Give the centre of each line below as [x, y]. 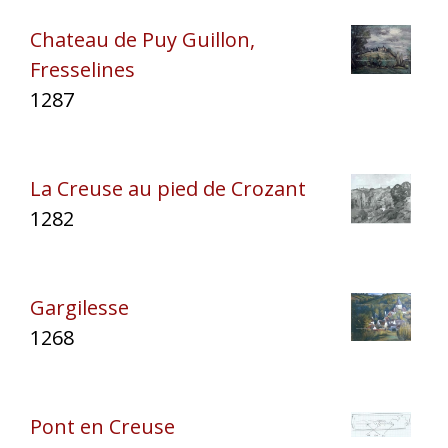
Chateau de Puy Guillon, [142, 39]
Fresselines [82, 69]
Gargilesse [79, 307]
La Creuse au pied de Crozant [168, 188]
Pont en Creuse [102, 426]
